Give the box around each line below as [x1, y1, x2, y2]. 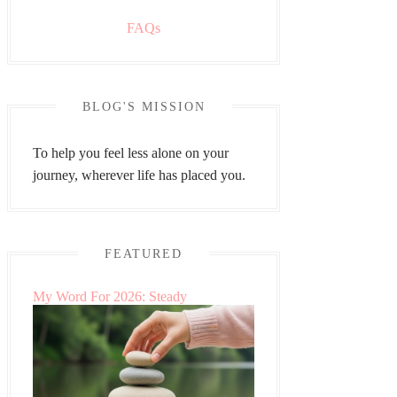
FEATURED [105, 247, 183, 261]
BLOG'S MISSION [82, 100, 206, 113]
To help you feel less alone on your [33, 145, 229, 160]
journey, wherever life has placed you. [33, 167, 245, 183]
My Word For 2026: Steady [33, 289, 187, 304]
